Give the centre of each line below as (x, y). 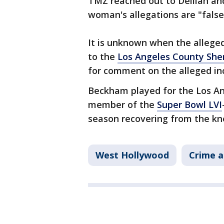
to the (103, 57)
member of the (122, 105)
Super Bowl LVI (189, 105)
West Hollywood (132, 155)
